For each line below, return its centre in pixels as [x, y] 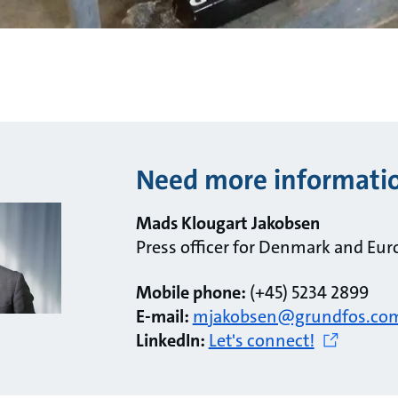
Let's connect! [261, 340]
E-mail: [164, 316]
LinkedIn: [170, 340]
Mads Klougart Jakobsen [227, 223]
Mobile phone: [191, 292]
